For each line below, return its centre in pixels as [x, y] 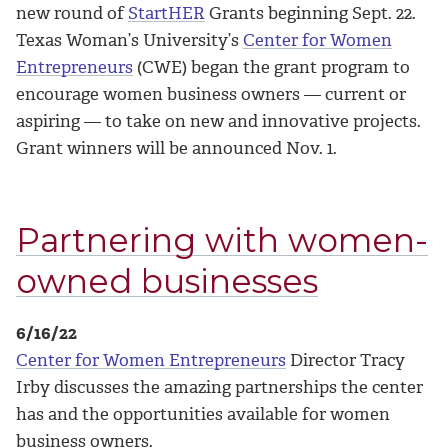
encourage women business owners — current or [211, 93]
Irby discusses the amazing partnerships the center [219, 387]
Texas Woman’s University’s [129, 39]
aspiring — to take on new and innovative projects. [218, 120]
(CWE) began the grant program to [271, 66]
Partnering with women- [222, 239]
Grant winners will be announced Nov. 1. [176, 147]
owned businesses [167, 280]
